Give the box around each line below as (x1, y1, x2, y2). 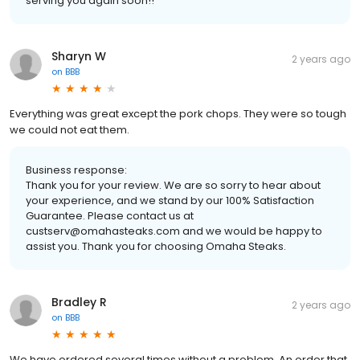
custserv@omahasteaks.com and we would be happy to (26, 223, 322, 239)
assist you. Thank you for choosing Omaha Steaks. (26, 238, 286, 254)
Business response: (26, 162, 127, 178)
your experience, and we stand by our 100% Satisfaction (26, 192, 314, 208)
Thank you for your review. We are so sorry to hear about (26, 177, 321, 193)
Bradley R (51, 293, 107, 310)
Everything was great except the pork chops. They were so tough (10, 105, 346, 121)
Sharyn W (51, 47, 106, 64)
